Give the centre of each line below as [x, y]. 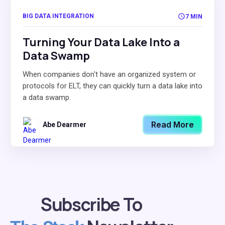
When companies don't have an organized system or [109, 74]
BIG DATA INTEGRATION [58, 16]
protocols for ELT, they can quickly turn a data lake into [113, 86]
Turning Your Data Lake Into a [101, 42]
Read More [173, 125]
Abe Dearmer [65, 125]
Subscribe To [91, 204]
